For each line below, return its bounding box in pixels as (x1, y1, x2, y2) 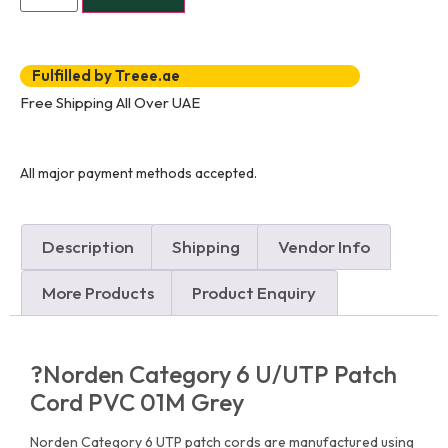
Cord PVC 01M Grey (30, 386, 244, 417)
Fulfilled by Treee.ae (32, 65, 180, 85)
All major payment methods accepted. (20, 163, 257, 182)
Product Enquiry (192, 282, 317, 304)
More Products (42, 282, 155, 304)
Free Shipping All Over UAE (20, 92, 200, 112)
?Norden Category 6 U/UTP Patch (30, 358, 397, 389)
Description (42, 236, 135, 258)
